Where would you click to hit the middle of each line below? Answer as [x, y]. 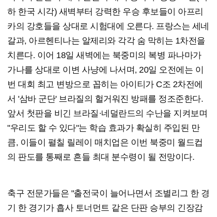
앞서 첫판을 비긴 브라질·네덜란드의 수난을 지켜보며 [107, 114]
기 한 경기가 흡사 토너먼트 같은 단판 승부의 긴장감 [105, 208]
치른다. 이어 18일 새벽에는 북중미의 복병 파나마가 [104, 55]
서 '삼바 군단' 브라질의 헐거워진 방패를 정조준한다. [105, 99]
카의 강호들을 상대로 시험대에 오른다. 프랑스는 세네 [108, 26]
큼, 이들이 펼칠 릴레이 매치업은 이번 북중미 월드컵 [105, 143]
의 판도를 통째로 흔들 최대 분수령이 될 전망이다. [101, 157]
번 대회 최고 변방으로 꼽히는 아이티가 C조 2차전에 [105, 85]
